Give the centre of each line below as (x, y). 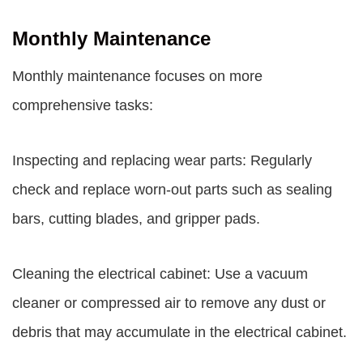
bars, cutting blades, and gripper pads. (136, 219)
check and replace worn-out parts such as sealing (172, 190)
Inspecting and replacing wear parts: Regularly (162, 160)
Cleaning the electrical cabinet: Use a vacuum (160, 274)
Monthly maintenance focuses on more (137, 76)
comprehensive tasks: (83, 105)
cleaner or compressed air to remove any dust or (169, 303)
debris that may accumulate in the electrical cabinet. (179, 332)
